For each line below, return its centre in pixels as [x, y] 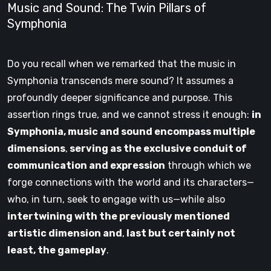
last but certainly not [180, 233]
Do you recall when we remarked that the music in [122, 64]
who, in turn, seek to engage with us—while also [116, 200]
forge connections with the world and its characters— [131, 183]
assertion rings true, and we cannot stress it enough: [129, 115]
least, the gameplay [57, 250]
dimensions [36, 149]
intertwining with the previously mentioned [119, 217]
